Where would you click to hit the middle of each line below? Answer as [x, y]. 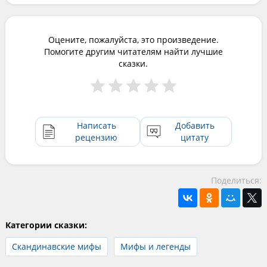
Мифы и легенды [155, 246]
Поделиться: [237, 180]
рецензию [97, 137]
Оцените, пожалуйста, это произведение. [133, 39]
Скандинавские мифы [56, 246]
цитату [195, 137]
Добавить [195, 125]
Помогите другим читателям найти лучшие [133, 51]
